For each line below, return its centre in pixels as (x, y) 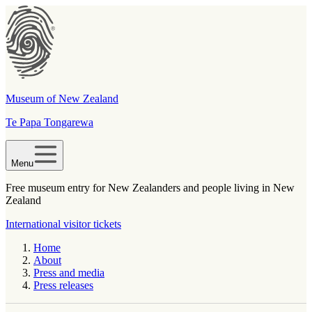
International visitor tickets (63, 224)
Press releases (63, 285)
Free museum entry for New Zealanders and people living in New (150, 188)
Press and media (69, 273)
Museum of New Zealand (62, 99)
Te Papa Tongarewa (49, 122)
